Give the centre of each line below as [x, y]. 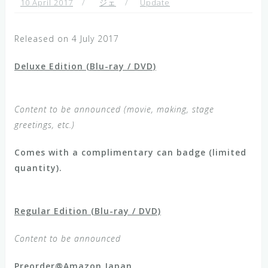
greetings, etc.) [45, 125]
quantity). [38, 168]
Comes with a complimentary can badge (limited [130, 152]
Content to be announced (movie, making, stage [114, 109]
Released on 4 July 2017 [67, 39]
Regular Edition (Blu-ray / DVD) [88, 211]
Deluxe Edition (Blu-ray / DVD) [85, 66]
